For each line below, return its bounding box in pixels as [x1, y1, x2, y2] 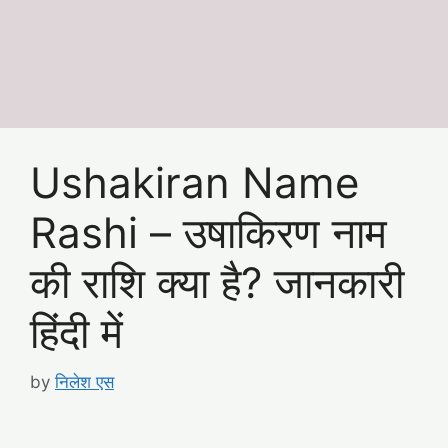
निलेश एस [55, 371, 114, 392]
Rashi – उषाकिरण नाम [30, 207, 387, 258]
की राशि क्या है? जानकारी [30, 257, 404, 308]
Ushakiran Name [30, 157, 359, 208]
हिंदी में [30, 307, 123, 358]
